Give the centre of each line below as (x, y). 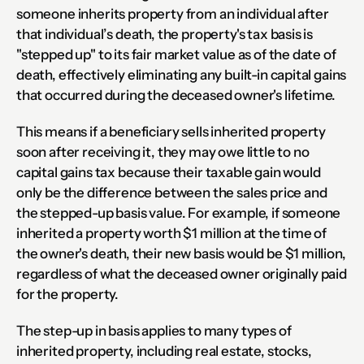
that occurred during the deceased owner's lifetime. (176, 95)
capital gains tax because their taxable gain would (169, 172)
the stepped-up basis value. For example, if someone (179, 212)
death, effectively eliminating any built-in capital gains (182, 74)
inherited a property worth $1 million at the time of (172, 233)
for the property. (68, 294)
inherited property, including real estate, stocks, (164, 351)
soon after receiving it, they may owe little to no (163, 152)
